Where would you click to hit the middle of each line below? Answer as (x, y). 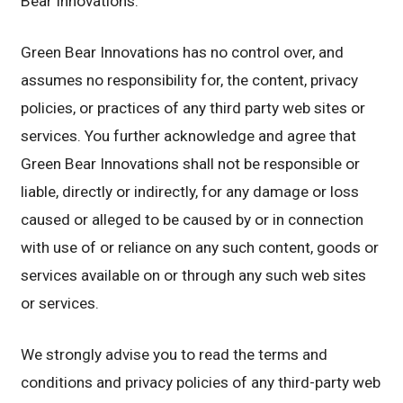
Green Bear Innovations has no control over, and (183, 52)
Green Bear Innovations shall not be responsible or (191, 163)
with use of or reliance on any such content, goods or (200, 247)
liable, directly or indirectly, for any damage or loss (190, 191)
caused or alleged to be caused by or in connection (193, 219)
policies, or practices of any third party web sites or (193, 107)
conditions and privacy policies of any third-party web (201, 382)
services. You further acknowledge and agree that (189, 135)
